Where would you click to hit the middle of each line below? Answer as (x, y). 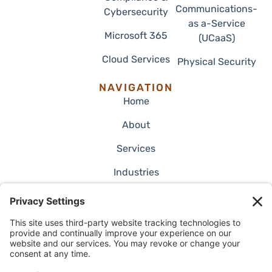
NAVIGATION (136, 87)
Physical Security (216, 61)
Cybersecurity (136, 12)
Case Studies (136, 243)
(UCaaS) (216, 38)
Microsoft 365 (136, 35)
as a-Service (216, 23)
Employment (136, 195)
